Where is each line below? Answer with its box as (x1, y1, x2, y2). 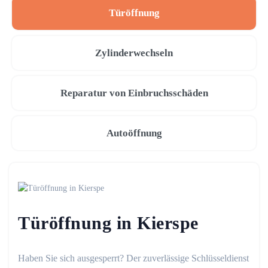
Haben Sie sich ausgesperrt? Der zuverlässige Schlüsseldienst (18, 253, 249, 263)
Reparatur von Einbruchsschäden (60, 87, 208, 99)
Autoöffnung (106, 127, 162, 139)
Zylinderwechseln (95, 47, 173, 59)
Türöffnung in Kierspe (18, 213, 199, 233)
